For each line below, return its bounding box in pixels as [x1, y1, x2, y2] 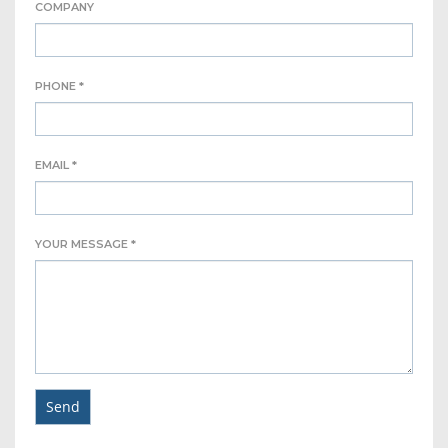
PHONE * [35, 78, 84, 93]
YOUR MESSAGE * [35, 236, 136, 251]
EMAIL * [35, 157, 77, 172]
